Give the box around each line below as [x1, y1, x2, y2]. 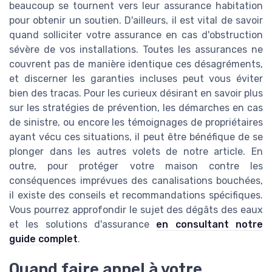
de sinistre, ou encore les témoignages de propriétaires [9, 117, 263, 129]
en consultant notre [156, 219, 263, 231]
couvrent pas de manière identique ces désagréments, [9, 58, 263, 70]
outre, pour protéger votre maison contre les [9, 160, 263, 172]
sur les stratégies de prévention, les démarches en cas [9, 102, 263, 114]
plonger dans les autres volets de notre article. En [9, 146, 263, 158]
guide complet [9, 233, 78, 245]
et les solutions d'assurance [9, 219, 157, 231]
